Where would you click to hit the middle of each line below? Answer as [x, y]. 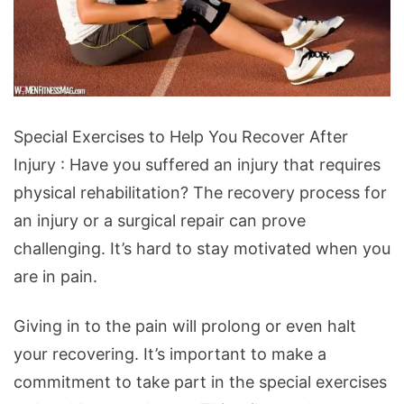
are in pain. [55, 276]
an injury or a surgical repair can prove [160, 220]
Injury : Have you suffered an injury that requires [197, 164]
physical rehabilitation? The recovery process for [200, 192]
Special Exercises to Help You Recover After [181, 136]
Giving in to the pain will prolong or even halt [185, 326]
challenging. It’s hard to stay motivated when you [202, 248]
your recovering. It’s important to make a [170, 353]
